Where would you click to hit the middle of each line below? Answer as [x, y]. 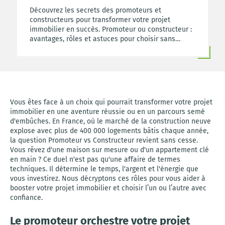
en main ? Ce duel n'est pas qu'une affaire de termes [95, 159]
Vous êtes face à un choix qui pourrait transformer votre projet [111, 102]
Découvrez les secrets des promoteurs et [95, 10]
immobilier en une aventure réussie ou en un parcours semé [107, 112]
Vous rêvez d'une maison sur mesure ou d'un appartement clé [109, 150]
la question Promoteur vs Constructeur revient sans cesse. [104, 140]
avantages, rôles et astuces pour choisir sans [102, 39]
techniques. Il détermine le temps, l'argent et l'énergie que [104, 169]
